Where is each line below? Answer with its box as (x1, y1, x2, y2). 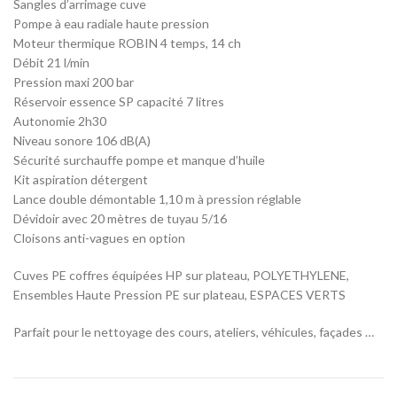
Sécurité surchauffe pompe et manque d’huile (13, 152, 265, 167)
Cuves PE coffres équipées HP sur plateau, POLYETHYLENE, (13, 267, 349, 283)
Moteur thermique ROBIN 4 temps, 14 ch (13, 35, 241, 51)
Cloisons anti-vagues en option (13, 230, 185, 245)
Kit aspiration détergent (13, 171, 148, 187)
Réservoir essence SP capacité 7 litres (13, 93, 224, 109)
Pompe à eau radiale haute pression (13, 15, 209, 31)
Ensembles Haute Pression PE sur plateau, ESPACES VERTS (13, 286, 346, 302)
